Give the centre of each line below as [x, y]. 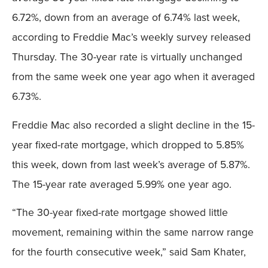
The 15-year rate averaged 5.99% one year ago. [122, 184]
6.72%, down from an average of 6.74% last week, [126, 18]
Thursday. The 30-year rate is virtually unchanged [127, 57]
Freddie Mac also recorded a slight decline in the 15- [133, 125]
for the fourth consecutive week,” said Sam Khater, [129, 252]
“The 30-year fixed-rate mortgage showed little [120, 213]
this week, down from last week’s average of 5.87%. [131, 164]
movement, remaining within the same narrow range [133, 232]
